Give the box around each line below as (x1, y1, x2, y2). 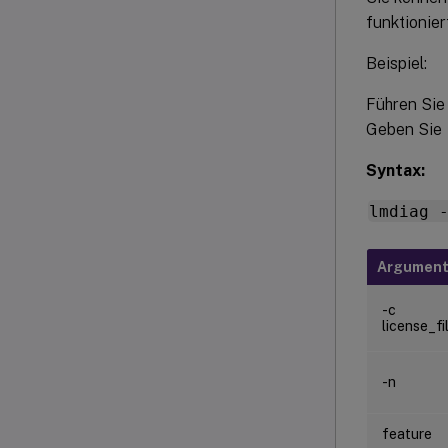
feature (382, 425, 432, 442)
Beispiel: (366, 53, 427, 73)
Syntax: (366, 160, 425, 180)
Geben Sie (366, 119, 446, 139)
